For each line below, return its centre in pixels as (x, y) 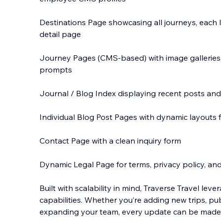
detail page (60, 34)
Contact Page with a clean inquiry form (110, 141)
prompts (56, 70)
